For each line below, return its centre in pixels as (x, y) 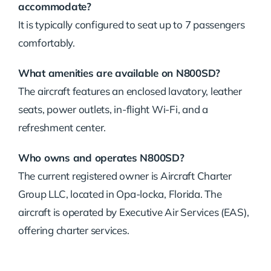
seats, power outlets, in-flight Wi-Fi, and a (113, 109)
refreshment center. (62, 127)
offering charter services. (73, 230)
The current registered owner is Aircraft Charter (125, 175)
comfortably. (46, 42)
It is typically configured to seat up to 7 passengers (131, 24)
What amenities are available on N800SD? (119, 73)
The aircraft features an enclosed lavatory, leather (130, 91)
